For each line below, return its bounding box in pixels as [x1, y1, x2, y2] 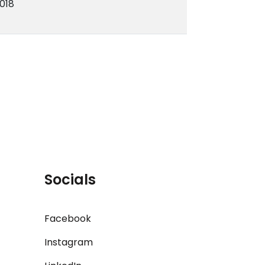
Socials [44, 170, 96, 190]
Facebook [44, 212, 92, 226]
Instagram [44, 235, 93, 250]
